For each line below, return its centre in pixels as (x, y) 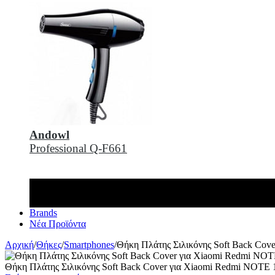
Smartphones (89, 244)
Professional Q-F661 (78, 148)
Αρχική (19, 244)
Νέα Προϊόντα (58, 223)
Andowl (49, 135)
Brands (43, 212)
